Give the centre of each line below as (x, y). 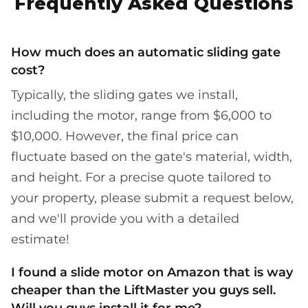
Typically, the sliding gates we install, (124, 95)
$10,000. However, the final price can (125, 136)
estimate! (40, 239)
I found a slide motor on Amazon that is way (152, 272)
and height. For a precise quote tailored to (141, 177)
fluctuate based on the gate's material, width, (152, 156)
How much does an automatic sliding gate (146, 52)
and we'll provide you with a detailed (125, 218)
